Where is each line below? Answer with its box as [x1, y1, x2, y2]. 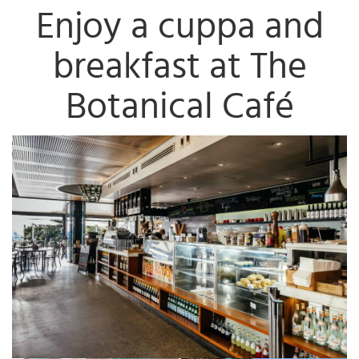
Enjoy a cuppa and [35, 8, 324, 45]
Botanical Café [65, 88, 294, 125]
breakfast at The [52, 48, 307, 85]
